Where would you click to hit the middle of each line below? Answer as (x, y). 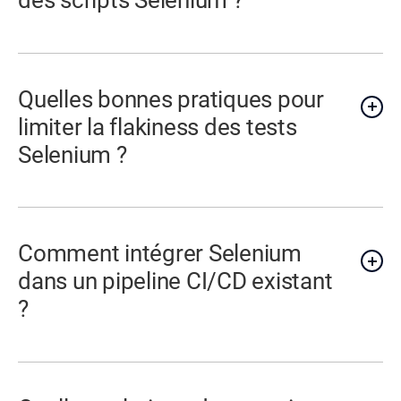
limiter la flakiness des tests (158, 127)
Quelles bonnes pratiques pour (171, 99)
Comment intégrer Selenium (160, 254)
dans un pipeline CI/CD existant (175, 282)
